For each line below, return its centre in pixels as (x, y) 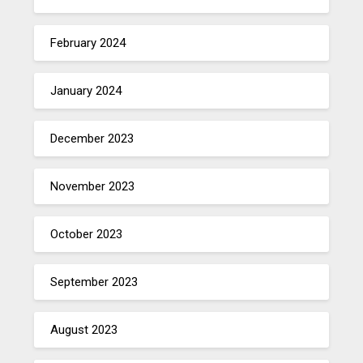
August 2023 (84, 329)
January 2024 (86, 90)
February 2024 (88, 43)
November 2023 (93, 186)
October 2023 (87, 234)
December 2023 (92, 138)
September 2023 (94, 282)
